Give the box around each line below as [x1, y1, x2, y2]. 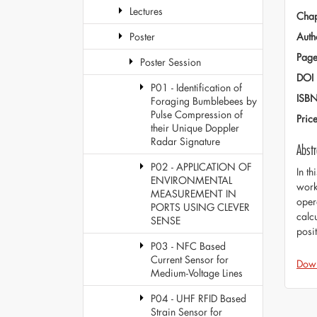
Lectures [129, 4, 163, 18]
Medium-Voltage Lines [151, 266, 243, 279]
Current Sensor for [151, 253, 229, 266]
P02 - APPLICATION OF [151, 160, 252, 173]
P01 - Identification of [151, 81, 242, 94]
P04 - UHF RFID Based [151, 292, 246, 305]
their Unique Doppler [151, 121, 239, 134]
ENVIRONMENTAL [151, 173, 232, 187]
